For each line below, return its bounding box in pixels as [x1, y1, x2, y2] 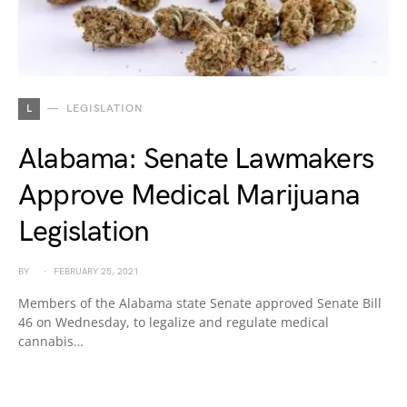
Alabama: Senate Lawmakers [18, 142, 374, 177]
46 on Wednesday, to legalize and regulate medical [18, 313, 329, 331]
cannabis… [18, 333, 84, 350]
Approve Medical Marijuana [18, 178, 361, 213]
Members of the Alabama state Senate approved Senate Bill [18, 294, 382, 312]
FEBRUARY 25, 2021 [54, 266, 139, 277]
